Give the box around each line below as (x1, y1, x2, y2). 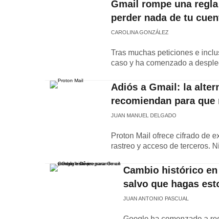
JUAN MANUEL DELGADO (111, 112, 176, 118)
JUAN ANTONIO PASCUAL (123, 196, 189, 201)
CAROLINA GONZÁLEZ (111, 29, 169, 35)
